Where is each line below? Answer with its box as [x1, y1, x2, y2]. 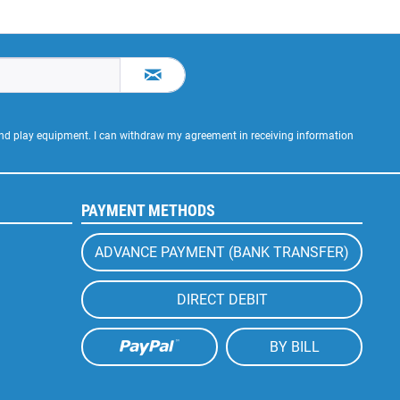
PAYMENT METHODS [81, 201, 215, 220]
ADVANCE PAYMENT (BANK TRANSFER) [95, 244, 349, 261]
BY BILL [269, 338, 320, 355]
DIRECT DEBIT [176, 291, 268, 308]
